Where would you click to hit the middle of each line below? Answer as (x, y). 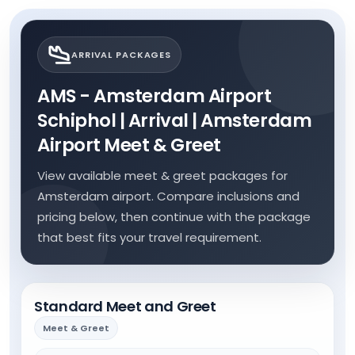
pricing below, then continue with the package (174, 217)
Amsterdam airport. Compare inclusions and (168, 196)
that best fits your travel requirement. (149, 237)
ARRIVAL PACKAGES (122, 55)
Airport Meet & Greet (129, 145)
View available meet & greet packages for (162, 176)
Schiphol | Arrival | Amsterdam (175, 120)
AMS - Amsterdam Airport (155, 96)
